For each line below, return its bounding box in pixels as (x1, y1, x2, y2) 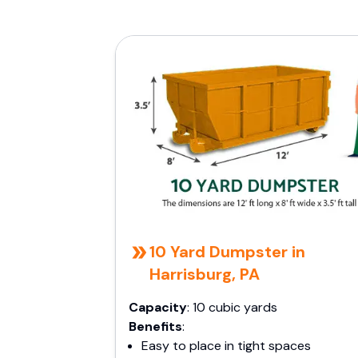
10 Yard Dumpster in (149, 241, 305, 262)
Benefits (129, 318, 182, 335)
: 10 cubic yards (187, 299, 277, 316)
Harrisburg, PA (149, 264, 260, 284)
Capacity (129, 299, 187, 316)
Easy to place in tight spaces (141, 337, 311, 354)
